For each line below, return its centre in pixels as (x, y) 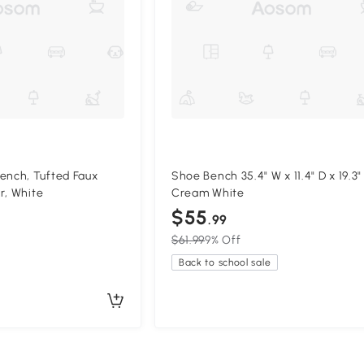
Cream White (208, 193)
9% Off (223, 240)
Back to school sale (225, 262)
